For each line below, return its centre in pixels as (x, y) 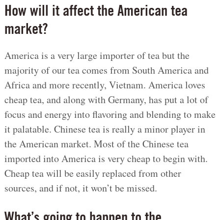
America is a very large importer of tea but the (97, 55)
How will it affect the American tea (96, 13)
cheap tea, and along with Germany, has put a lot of (106, 100)
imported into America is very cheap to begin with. (106, 159)
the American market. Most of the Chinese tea (96, 144)
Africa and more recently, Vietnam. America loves (105, 85)
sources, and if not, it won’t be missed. (81, 188)
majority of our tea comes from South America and (106, 70)
